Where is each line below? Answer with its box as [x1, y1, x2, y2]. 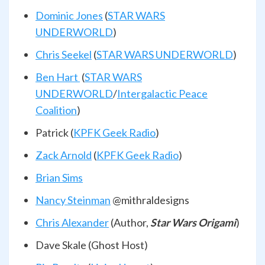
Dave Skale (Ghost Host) [35, 238, 148, 251]
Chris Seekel [35, 47, 92, 61]
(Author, [109, 215, 150, 229]
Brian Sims [35, 170, 83, 184]
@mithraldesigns [111, 193, 189, 206]
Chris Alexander [35, 215, 109, 229]
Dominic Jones [35, 8, 103, 22]
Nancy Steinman [35, 193, 111, 206]
